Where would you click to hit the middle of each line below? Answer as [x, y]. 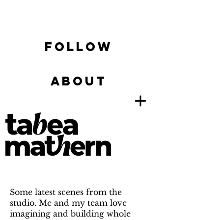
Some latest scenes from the [66, 192]
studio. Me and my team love [68, 203]
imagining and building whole [70, 214]
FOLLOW [79, 47]
